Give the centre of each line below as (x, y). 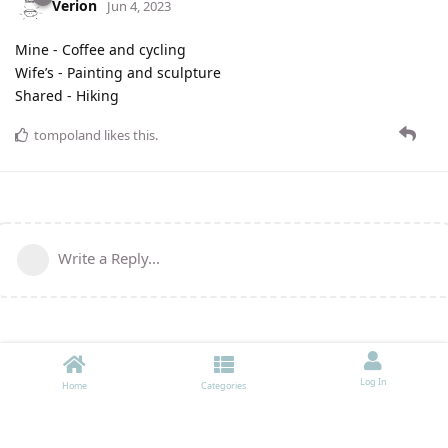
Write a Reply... (109, 258)
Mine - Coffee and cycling (100, 50)
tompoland (67, 135)
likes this (128, 135)
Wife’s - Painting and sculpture (118, 73)
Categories (224, 385)
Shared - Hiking (67, 96)
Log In (373, 381)
